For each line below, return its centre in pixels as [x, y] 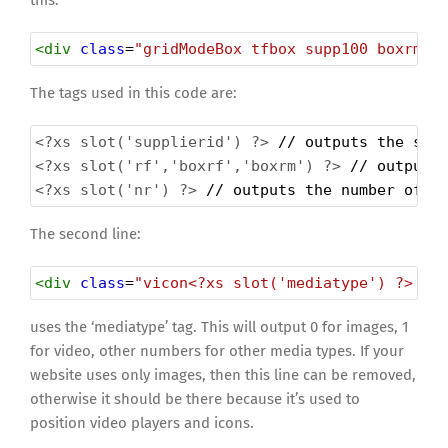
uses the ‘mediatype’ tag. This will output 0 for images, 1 [219, 327]
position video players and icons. [142, 423]
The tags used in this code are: [133, 93]
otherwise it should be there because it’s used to [195, 399]
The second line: [85, 234]
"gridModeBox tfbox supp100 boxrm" [282, 49]
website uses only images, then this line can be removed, [223, 375]
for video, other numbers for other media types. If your [217, 351]
